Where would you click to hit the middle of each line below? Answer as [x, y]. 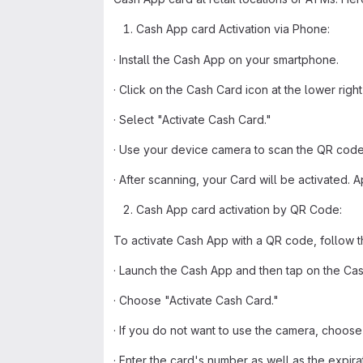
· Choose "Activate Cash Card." [196, 300]
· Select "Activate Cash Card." [192, 120]
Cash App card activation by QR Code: [239, 209]
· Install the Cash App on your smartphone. [226, 60]
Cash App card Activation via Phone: [233, 29]
